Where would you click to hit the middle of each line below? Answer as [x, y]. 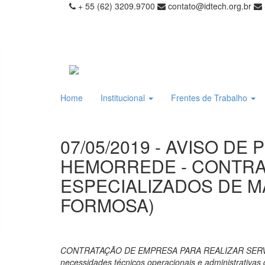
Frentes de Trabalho [210, 98]
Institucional [124, 98]
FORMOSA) [107, 205]
